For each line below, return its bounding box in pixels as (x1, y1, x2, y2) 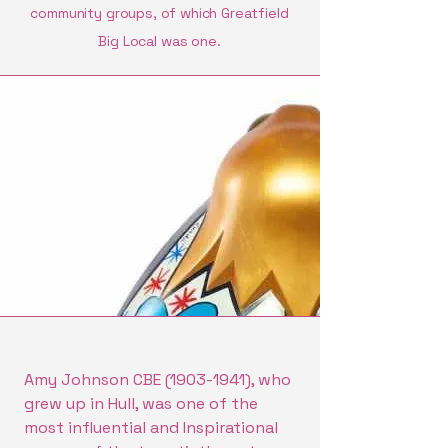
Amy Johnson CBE (24, 369, 165, 390)
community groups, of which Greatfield (30, 4, 289, 22)
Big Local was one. (98, 32, 221, 50)
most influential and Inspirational (24, 417, 278, 438)
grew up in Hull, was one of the (24, 393, 258, 414)
